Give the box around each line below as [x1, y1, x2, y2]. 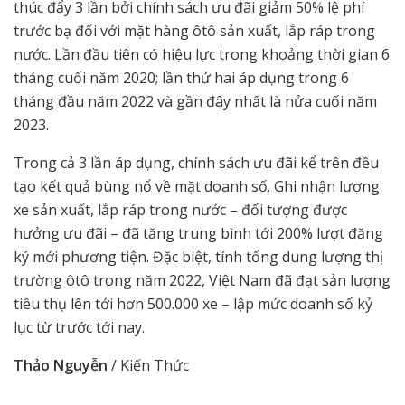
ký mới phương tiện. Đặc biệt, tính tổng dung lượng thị [14, 247, 383, 268]
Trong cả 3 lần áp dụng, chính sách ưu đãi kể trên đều [14, 153, 379, 174]
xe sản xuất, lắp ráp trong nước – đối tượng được [14, 200, 347, 221]
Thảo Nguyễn [14, 355, 108, 376]
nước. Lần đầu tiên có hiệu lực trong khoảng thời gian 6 [14, 44, 390, 65]
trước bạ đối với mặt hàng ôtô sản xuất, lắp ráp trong [14, 21, 375, 42]
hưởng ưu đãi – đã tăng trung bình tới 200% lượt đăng [14, 223, 383, 244]
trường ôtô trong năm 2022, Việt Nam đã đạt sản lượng [14, 270, 391, 291]
